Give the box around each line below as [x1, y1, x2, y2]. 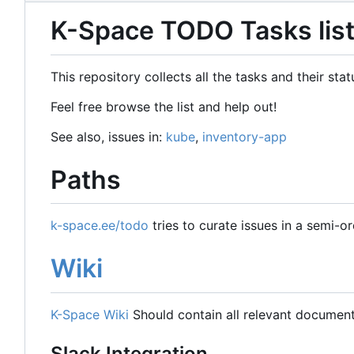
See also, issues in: [51, 128, 166, 145]
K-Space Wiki [51, 306, 129, 322]
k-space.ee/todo [51, 217, 149, 234]
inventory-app [202, 128, 287, 145]
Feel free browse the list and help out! [51, 98, 277, 115]
